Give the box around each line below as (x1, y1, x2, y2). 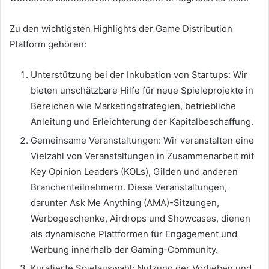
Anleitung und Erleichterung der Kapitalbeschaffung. (31, 115, 253, 127)
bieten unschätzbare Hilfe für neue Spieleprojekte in (31, 84, 253, 96)
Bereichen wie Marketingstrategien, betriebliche (31, 100, 236, 112)
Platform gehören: (10, 38, 86, 50)
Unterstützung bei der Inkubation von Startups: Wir (31, 68, 247, 80)
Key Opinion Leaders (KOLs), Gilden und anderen (31, 165, 238, 177)
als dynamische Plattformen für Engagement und (31, 228, 237, 240)
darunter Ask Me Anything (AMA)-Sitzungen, (31, 196, 219, 208)
